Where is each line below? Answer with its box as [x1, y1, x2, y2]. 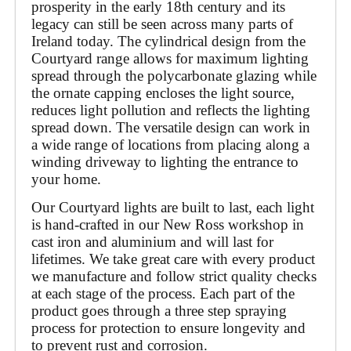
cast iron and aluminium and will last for [31, 233, 273, 251]
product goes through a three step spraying [31, 302, 287, 320]
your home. [31, 170, 101, 187]
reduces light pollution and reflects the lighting [31, 101, 310, 118]
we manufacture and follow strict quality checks [31, 268, 317, 285]
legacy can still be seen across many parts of [31, 15, 293, 32]
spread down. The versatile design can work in [31, 118, 310, 136]
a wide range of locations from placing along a [31, 136, 309, 153]
